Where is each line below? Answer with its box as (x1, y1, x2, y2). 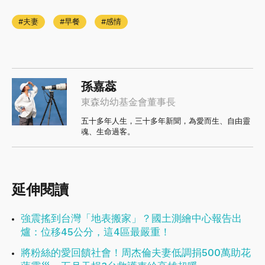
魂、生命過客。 (81, 127, 135, 137)
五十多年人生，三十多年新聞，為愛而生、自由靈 (81, 117, 250, 126)
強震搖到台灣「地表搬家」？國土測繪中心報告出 (21, 212, 242, 225)
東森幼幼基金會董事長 (81, 96, 176, 108)
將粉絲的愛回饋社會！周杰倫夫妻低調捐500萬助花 (21, 247, 251, 259)
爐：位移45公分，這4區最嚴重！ (21, 226, 170, 238)
